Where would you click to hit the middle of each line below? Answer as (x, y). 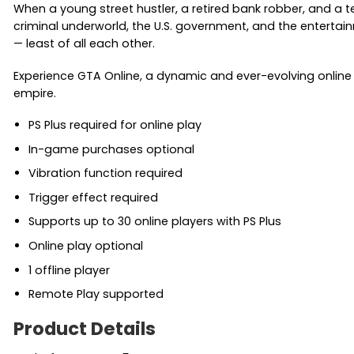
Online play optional (85, 245)
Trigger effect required (93, 197)
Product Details (85, 328)
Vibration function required (105, 173)
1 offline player (69, 270)
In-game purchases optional (111, 149)
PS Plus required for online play (115, 125)
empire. (35, 93)
